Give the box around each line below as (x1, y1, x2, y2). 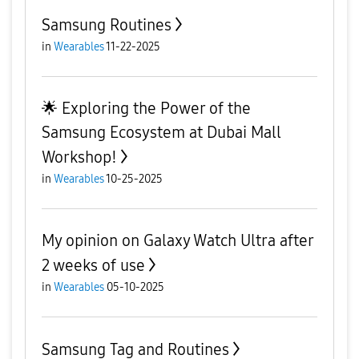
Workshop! (42, 147, 117, 167)
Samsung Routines (42, 15, 171, 34)
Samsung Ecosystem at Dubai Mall (42, 123, 281, 142)
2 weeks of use (42, 256, 145, 275)
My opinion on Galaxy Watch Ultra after (42, 231, 313, 250)
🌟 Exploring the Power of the (42, 99, 251, 118)
